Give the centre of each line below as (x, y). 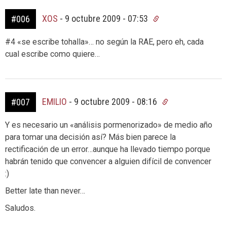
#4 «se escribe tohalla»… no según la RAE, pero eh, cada (104, 42)
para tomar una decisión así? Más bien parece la (90, 137)
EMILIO (54, 102)
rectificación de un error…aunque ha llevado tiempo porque (108, 149)
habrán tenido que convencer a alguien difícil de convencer (108, 161)
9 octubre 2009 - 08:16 (117, 102)
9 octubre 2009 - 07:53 (107, 18)
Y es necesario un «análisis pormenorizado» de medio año (109, 125)
